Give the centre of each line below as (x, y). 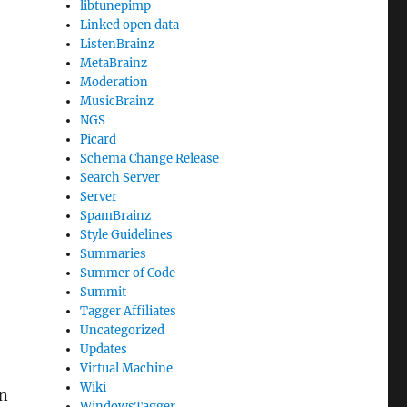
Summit (104, 293)
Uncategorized (123, 331)
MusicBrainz (117, 102)
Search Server (120, 178)
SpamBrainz (116, 216)
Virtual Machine (127, 369)
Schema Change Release (150, 159)
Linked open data (130, 25)
